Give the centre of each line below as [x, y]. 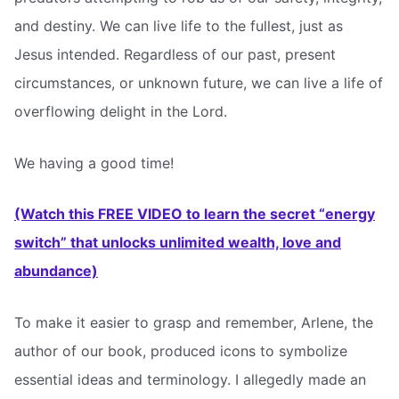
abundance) [56, 271]
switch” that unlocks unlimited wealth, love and [178, 243]
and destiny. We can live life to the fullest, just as [179, 26]
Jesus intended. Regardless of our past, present [175, 55]
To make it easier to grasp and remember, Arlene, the [194, 322]
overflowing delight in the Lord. [121, 112]
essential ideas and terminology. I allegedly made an [190, 379]
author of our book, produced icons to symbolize [181, 350]
